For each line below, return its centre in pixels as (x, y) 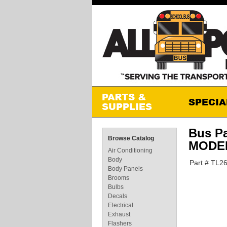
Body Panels (125, 169)
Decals (118, 196)
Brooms (119, 178)
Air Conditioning (130, 150)
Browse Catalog (131, 138)
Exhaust (119, 214)
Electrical (121, 205)
